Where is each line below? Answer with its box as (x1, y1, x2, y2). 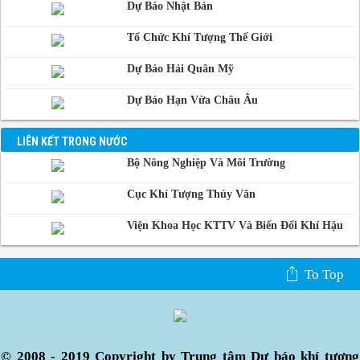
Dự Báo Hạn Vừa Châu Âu (126, 93, 258, 106)
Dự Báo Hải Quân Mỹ (126, 62, 234, 75)
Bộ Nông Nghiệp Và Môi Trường (126, 156, 285, 169)
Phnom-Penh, (5, 2, 80, 18)
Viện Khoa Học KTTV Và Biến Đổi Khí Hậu (126, 219, 343, 231)
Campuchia (5, 20, 69, 36)
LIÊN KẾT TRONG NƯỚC (17, 134, 127, 148)
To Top (305, 266, 344, 282)
